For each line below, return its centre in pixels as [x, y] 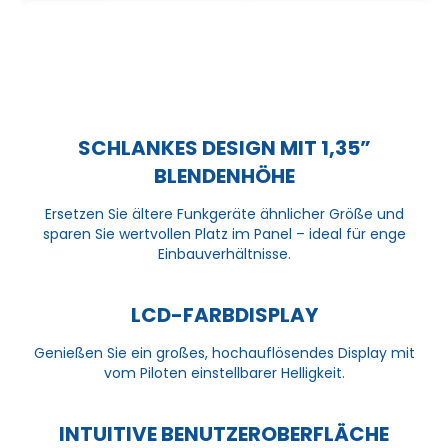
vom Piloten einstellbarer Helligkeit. [224, 373]
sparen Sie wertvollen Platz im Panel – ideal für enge [224, 234]
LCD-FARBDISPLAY [224, 315]
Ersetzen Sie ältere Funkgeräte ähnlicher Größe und [224, 214]
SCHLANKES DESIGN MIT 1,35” [224, 148]
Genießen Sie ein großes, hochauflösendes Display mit [224, 353]
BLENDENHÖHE [224, 176]
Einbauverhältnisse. [224, 254]
